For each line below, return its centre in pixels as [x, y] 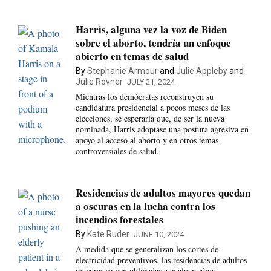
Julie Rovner [99, 82]
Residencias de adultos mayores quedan [163, 192]
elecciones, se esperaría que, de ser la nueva [150, 119]
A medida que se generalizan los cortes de [147, 249]
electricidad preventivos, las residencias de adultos [161, 260]
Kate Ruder [108, 234]
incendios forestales [119, 219]
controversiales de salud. [117, 151]
